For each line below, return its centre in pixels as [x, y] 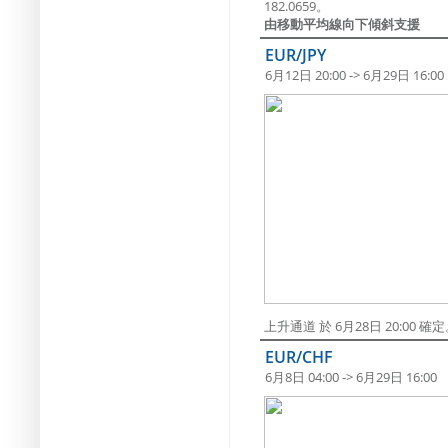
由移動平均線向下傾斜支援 [342, 24]
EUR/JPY [295, 55]
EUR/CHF [299, 357]
